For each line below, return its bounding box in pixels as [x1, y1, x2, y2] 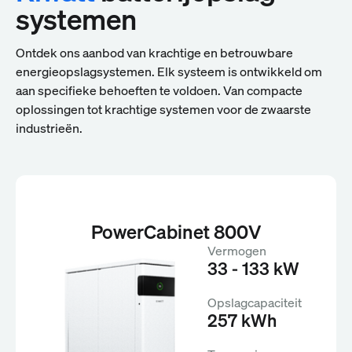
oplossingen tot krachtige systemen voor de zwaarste [16, 100, 311, 118]
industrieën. [16, 119, 82, 137]
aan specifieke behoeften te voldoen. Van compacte [16, 81, 302, 99]
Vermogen [207, 241, 266, 259]
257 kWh [207, 308, 277, 332]
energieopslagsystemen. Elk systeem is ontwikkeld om [16, 62, 322, 80]
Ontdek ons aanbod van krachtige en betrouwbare [16, 43, 293, 61]
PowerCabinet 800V [91, 218, 261, 244]
